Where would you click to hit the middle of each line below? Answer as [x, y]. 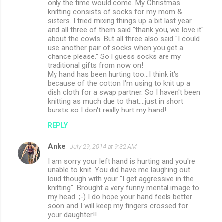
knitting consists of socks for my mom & [115, 12]
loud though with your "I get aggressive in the [121, 179]
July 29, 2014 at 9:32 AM [103, 147]
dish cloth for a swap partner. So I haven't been [124, 92]
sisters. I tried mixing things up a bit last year [120, 21]
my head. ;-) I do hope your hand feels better [120, 197]
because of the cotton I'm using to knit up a [119, 83]
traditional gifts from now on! [95, 66]
